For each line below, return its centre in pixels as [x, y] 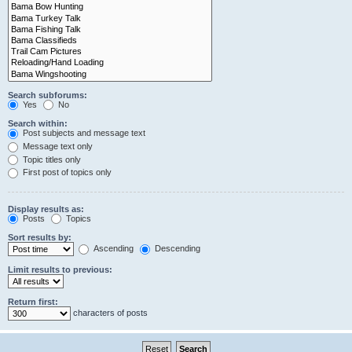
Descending [176, 249]
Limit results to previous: [60, 270]
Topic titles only [51, 159]
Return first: [33, 302]
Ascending [112, 249]
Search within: [38, 124]
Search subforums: [48, 95]
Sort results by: [40, 238]
